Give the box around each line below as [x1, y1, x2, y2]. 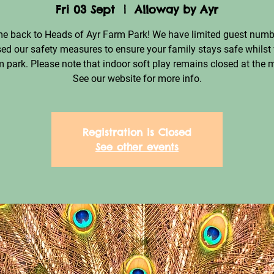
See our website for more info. [72, 73, 202, 84]
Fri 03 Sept [56, 2, 115, 17]
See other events [95, 141, 179, 153]
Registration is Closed [83, 126, 191, 138]
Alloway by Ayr [135, 2, 218, 17]
